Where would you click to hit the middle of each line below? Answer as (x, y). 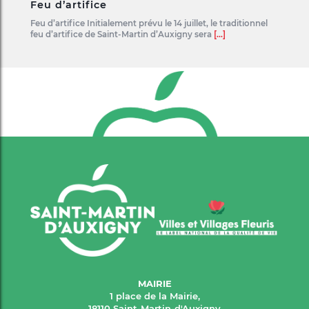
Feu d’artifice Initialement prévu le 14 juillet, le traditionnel (149, 23)
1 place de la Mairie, (154, 296)
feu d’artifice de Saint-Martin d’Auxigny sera (122, 34)
